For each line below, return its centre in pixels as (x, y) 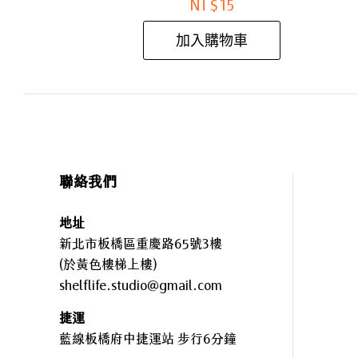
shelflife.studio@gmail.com (141, 285)
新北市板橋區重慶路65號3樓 (141, 243)
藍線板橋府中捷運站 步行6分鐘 (148, 338)
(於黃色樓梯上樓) (108, 264)
